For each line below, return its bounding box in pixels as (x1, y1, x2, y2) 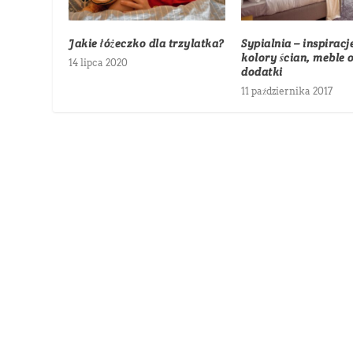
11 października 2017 (241, 84, 333, 97)
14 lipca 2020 (69, 56, 128, 69)
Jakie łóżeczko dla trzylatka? (69, 35, 225, 50)
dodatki (241, 64, 283, 79)
